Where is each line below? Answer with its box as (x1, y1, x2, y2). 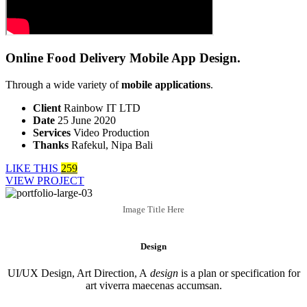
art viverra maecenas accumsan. (85, 279, 222, 291)
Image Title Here (123, 204, 184, 214)
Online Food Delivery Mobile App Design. (5, 51, 241, 66)
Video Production (73, 127, 149, 139)
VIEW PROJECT (5, 175, 84, 187)
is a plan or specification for (177, 267, 300, 279)
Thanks (33, 139, 69, 151)
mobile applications (121, 79, 210, 91)
